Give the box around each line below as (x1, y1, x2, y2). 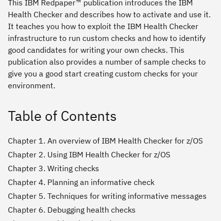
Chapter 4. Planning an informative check (8, 177, 154, 187)
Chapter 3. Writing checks (8, 163, 99, 174)
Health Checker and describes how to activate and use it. (8, 9, 211, 20)
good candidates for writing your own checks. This (8, 45, 184, 55)
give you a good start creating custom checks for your (8, 69, 198, 79)
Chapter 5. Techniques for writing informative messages (8, 191, 207, 201)
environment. (8, 80, 55, 91)
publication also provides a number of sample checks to (8, 57, 206, 67)
